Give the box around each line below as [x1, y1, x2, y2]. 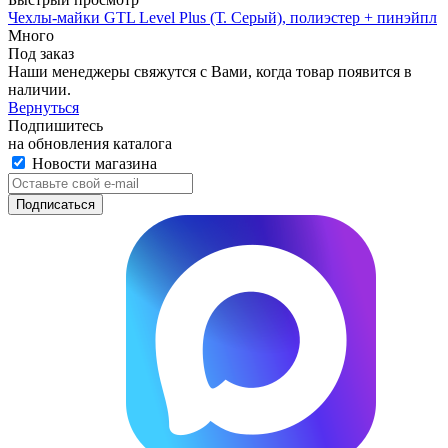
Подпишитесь [8, 117, 103, 135]
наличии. [8, 81, 71, 99]
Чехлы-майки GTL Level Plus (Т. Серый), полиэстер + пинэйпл [8, 9, 437, 27]
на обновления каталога [8, 135, 172, 153]
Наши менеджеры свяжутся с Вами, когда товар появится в [8, 63, 412, 81]
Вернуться [8, 99, 79, 117]
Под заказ [8, 45, 74, 63]
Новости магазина [28, 155, 157, 173]
